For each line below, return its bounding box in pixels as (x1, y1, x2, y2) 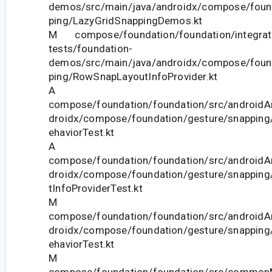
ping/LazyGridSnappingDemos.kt (49, 14, 203, 27)
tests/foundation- (49, 42, 133, 55)
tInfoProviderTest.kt (49, 182, 143, 194)
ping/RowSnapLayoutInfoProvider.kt (49, 70, 218, 83)
